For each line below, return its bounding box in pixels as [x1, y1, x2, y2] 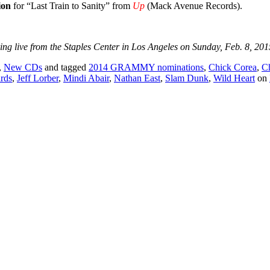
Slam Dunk [165, 72, 209, 83]
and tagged [42, 61, 89, 72]
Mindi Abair [63, 72, 109, 83]
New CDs [4, 61, 42, 72]
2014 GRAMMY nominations [89, 61, 204, 72]
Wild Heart [213, 72, 255, 83]
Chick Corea [209, 61, 257, 72]
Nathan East [114, 72, 160, 83]
